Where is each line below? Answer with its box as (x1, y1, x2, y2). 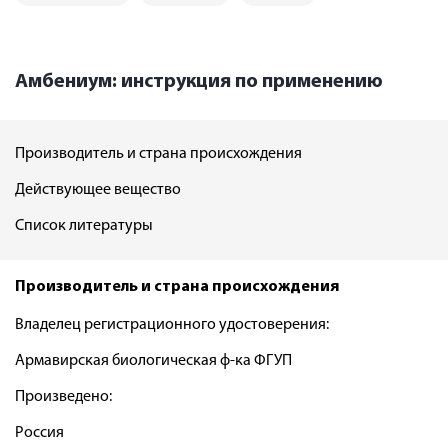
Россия (15, 425, 64, 442)
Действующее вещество (15, 182, 181, 199)
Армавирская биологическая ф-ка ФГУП (15, 353, 292, 370)
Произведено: (15, 389, 112, 406)
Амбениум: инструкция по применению (15, 72, 383, 93)
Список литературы (15, 218, 153, 235)
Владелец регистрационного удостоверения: (15, 317, 329, 334)
